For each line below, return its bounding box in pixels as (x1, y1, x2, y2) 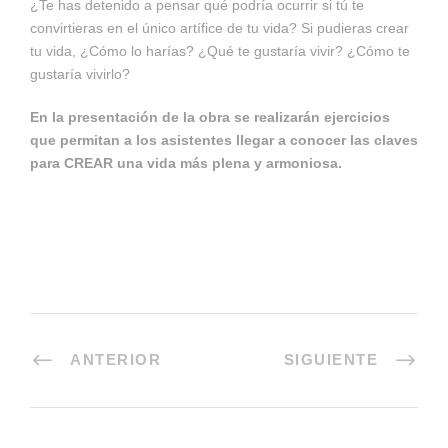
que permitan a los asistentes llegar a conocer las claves (30, 132, 418, 148)
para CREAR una (30, 155, 147, 171)
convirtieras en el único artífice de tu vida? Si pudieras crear (30, 20, 409, 36)
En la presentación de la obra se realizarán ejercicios (30, 109, 390, 125)
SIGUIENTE (283, 351, 378, 368)
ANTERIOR (70, 351, 161, 368)
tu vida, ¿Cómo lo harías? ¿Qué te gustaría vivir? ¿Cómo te (30, 43, 410, 59)
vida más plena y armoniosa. (147, 155, 342, 171)
